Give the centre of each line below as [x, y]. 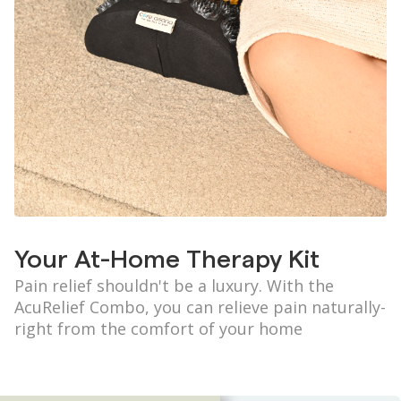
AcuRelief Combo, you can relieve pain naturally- [200, 307]
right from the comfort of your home [158, 328]
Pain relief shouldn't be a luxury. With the [174, 285]
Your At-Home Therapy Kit [167, 259]
